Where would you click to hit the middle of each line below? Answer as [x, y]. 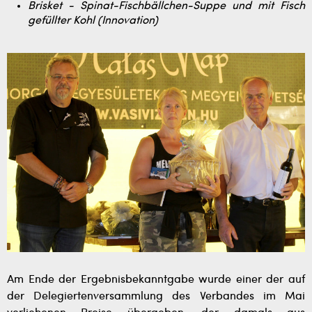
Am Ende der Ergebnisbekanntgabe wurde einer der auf [156, 280]
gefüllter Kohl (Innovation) [93, 21]
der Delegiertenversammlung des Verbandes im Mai [156, 296]
